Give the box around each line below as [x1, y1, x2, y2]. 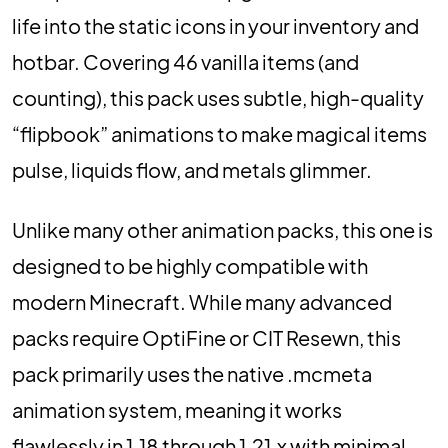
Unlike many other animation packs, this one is [12, 217, 433, 242]
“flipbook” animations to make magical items [12, 121, 427, 146]
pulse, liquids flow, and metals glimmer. [12, 157, 372, 182]
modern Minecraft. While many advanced [12, 289, 392, 314]
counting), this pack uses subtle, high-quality [12, 85, 424, 110]
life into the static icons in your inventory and [12, 13, 419, 38]
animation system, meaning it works [12, 397, 342, 422]
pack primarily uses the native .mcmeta [12, 361, 372, 386]
